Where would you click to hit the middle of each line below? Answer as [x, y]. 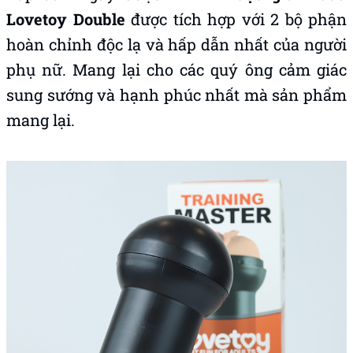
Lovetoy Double [69, 19]
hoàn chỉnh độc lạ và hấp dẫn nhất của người [176, 44]
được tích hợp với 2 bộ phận [239, 19]
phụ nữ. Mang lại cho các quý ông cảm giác [176, 69]
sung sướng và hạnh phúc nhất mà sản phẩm [176, 95]
